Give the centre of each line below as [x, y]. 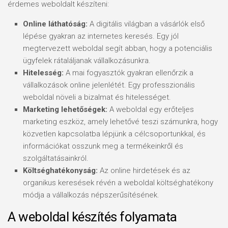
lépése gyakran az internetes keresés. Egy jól [101, 36]
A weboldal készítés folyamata [92, 217]
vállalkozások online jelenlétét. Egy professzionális [109, 85]
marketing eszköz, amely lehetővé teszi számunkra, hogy [120, 122]
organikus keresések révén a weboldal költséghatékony [118, 183]
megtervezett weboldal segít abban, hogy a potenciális [118, 48]
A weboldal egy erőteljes [151, 109]
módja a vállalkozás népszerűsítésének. [91, 195]
